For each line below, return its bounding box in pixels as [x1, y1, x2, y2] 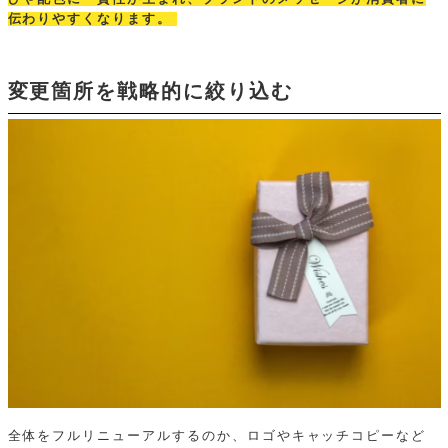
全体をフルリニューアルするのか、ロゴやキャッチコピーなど [7, 429, 427, 444]
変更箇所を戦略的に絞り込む [7, 80, 293, 103]
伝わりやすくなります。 [7, 12, 172, 27]
